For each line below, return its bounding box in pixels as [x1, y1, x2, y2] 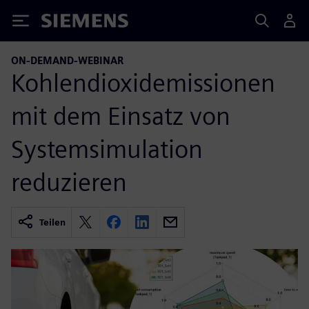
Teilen [39, 217, 66, 228]
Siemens [41, 16, 87, 30]
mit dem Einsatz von [11, 100, 230, 131]
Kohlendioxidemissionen [11, 67, 275, 98]
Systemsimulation [11, 133, 203, 164]
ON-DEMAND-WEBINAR [11, 54, 123, 66]
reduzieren [11, 166, 127, 197]
